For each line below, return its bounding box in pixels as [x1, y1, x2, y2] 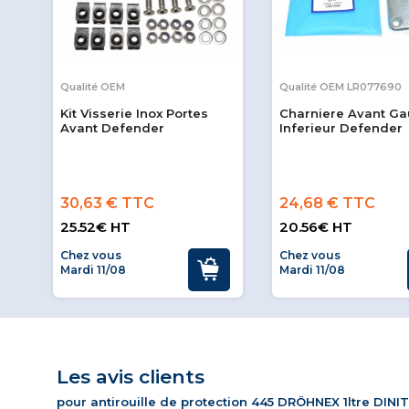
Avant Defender [60, 121, 164, 136]
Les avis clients [57, 365, 204, 389]
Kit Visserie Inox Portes [60, 106, 208, 121]
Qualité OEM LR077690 [279, 80, 402, 94]
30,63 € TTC [60, 194, 154, 213]
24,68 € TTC [279, 194, 375, 213]
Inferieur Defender [279, 121, 403, 136]
